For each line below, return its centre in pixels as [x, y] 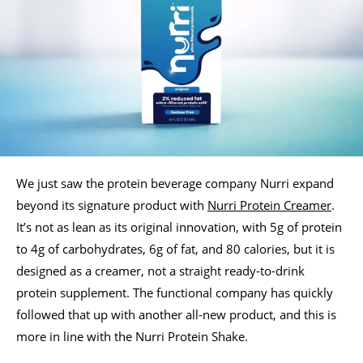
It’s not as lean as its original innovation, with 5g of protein [179, 226]
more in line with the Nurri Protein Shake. [132, 336]
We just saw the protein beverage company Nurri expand [175, 183]
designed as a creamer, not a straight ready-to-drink [160, 270]
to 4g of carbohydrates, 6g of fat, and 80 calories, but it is [175, 248]
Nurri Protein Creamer [269, 205]
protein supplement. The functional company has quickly [175, 292]
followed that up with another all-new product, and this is [176, 314]
